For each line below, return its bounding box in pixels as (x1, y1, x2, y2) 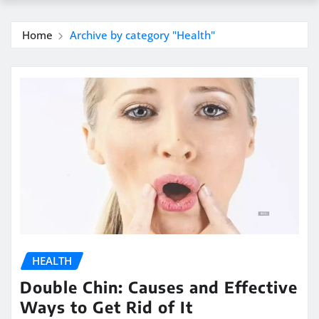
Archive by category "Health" (69, 27, 215, 42)
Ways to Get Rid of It (20, 296, 193, 317)
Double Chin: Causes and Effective (20, 276, 298, 297)
